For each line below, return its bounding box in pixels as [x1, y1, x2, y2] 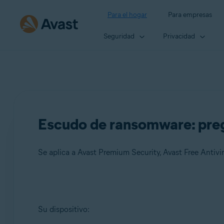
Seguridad [103, 31, 134, 40]
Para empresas [168, 10, 212, 19]
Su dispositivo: [37, 204, 89, 214]
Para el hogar [107, 10, 147, 19]
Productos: [54, 188, 88, 197]
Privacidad [163, 31, 195, 40]
